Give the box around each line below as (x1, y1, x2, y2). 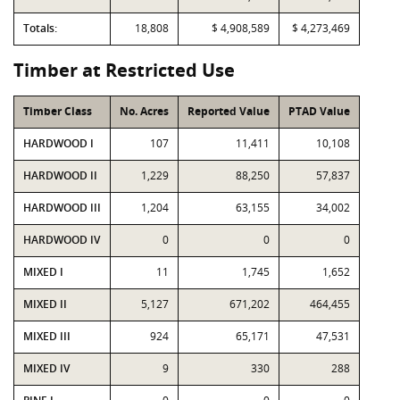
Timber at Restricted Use (13, 58, 235, 82)
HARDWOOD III (23, 200, 101, 215)
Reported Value (187, 104, 270, 119)
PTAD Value (288, 104, 350, 119)
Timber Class (23, 104, 92, 119)
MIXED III (23, 329, 71, 344)
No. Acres (120, 104, 169, 119)
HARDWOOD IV (23, 232, 100, 247)
